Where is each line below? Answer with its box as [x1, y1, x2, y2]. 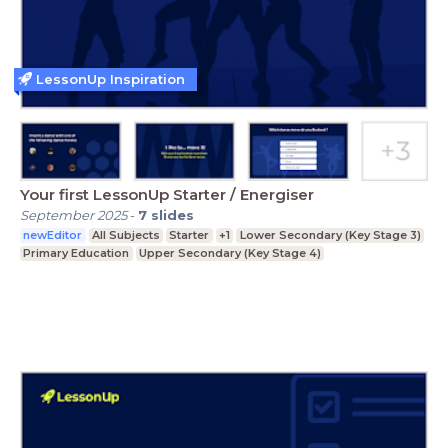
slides [151, 207, 194, 224]
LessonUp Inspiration [36, 70, 185, 87]
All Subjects [91, 228, 160, 243]
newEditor [23, 228, 83, 243]
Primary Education [23, 246, 130, 261]
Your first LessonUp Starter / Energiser [20, 185, 314, 205]
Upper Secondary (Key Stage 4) [138, 246, 321, 261]
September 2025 [20, 207, 127, 224]
